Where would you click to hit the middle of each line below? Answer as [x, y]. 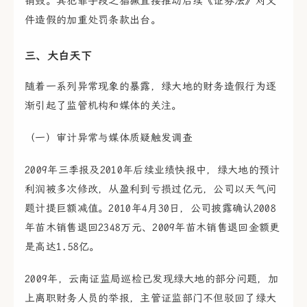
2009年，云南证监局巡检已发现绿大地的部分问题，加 [151, 279]
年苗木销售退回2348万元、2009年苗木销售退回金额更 [152, 228]
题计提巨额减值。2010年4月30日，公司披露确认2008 [150, 209]
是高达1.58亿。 [62, 247]
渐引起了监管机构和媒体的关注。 [103, 105]
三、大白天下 [58, 56]
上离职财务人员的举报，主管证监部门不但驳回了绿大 [151, 298]
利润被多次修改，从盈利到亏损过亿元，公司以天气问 [151, 189]
